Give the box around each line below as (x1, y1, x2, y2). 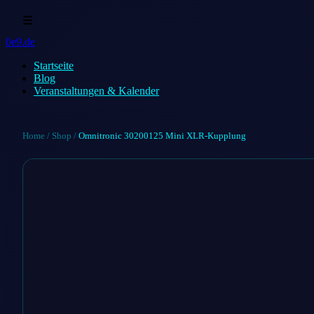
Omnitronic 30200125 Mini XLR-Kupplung (78, 131, 246, 141)
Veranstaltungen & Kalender (34, 85, 159, 97)
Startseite (34, 60, 74, 71)
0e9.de (6, 36, 35, 48)
